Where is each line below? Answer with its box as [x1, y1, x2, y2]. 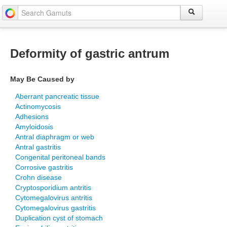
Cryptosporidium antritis [15, 183, 91, 192]
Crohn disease [15, 173, 62, 181]
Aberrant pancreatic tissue [15, 92, 99, 100]
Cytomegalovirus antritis [15, 194, 92, 202]
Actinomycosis [15, 102, 61, 110]
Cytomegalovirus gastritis [15, 204, 96, 212]
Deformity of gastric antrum [10, 47, 169, 60]
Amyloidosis [15, 123, 53, 131]
